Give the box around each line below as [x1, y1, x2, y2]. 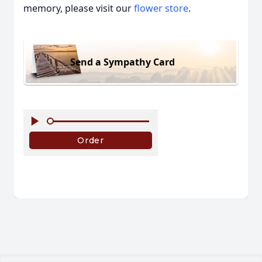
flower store [134, 1, 188, 15]
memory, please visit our [23, 1, 134, 15]
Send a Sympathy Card [70, 56, 175, 69]
